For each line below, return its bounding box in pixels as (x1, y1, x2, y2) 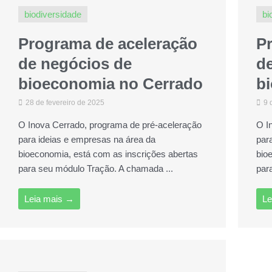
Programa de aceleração (18, 35, 197, 53)
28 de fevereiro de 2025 (24, 98, 104, 107)
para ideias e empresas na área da (18, 134, 155, 144)
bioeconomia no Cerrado (18, 75, 203, 93)
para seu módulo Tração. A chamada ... (18, 163, 173, 174)
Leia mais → (24, 194, 74, 204)
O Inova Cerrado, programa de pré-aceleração (18, 120, 202, 130)
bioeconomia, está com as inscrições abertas (18, 149, 198, 159)
